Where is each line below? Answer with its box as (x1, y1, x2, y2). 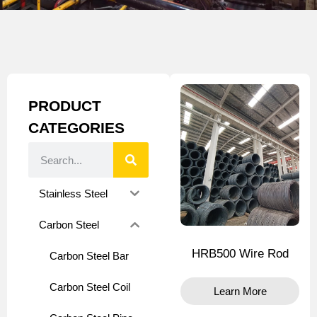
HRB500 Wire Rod (191, 247, 289, 261)
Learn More (213, 285, 267, 298)
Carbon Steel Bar (50, 249, 129, 262)
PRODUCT (28, 98, 101, 115)
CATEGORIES (28, 120, 125, 137)
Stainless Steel (39, 187, 108, 200)
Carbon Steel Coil (50, 280, 130, 293)
